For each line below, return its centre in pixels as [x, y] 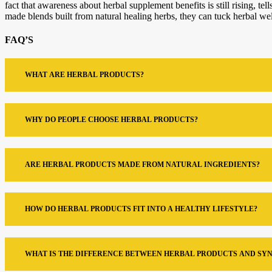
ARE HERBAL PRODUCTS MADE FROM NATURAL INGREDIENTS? [142, 164]
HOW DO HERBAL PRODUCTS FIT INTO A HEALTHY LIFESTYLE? [141, 209]
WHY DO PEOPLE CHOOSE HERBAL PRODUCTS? [111, 120]
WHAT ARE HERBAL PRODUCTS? [84, 75]
